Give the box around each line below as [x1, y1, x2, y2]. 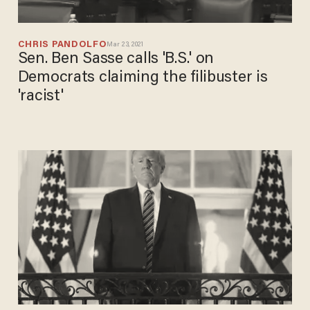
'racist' [17, 89, 64, 105]
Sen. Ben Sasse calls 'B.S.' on [17, 51, 215, 68]
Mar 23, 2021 [107, 41, 144, 48]
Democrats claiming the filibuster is [17, 70, 268, 86]
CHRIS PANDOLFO [17, 40, 107, 50]
